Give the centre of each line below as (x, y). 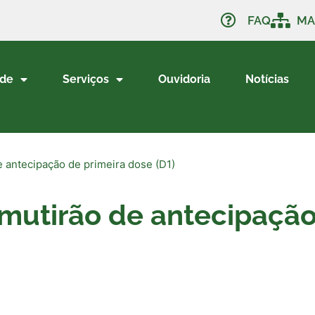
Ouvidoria (184, 79)
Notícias (267, 79)
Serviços (85, 79)
